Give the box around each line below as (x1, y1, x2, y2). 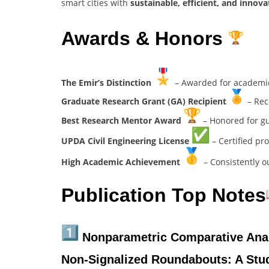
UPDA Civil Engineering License (61, 134, 192, 147)
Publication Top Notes (61, 184, 266, 207)
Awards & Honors (61, 28, 228, 50)
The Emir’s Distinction (61, 76, 154, 88)
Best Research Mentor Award (61, 114, 184, 126)
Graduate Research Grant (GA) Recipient (61, 95, 229, 107)
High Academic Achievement (61, 156, 183, 168)
